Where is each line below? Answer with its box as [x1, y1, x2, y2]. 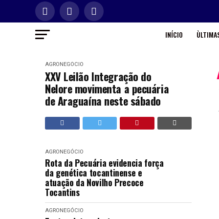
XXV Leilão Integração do [45, 68, 152, 84]
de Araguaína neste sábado [45, 93, 161, 109]
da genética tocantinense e [45, 166, 142, 179]
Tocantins [45, 186, 80, 198]
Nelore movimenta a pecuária [45, 81, 169, 96]
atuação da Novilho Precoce [45, 176, 144, 189]
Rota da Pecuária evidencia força [45, 156, 164, 169]
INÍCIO [165, 29, 183, 40]
